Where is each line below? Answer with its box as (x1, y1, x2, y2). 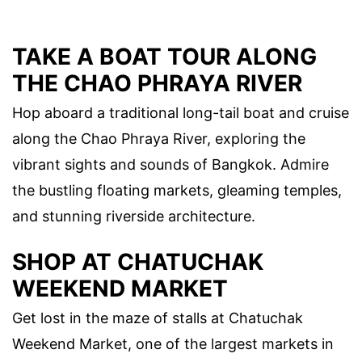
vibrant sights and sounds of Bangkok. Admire (12, 156, 329, 174)
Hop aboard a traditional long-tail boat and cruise (12, 104, 349, 122)
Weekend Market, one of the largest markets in (12, 335, 334, 352)
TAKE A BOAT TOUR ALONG (12, 43, 317, 71)
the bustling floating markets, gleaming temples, (12, 182, 342, 200)
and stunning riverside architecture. (12, 208, 255, 225)
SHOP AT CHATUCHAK (12, 247, 263, 276)
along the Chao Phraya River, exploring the (12, 130, 305, 148)
